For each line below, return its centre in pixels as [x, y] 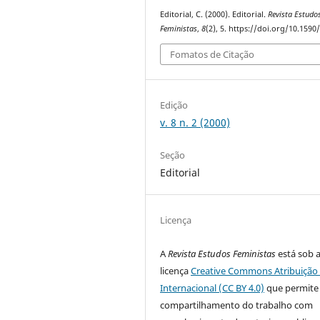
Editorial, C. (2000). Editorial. [214, 15]
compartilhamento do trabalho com [237, 305]
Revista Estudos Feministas [222, 253]
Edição [174, 105]
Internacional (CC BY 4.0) [212, 287]
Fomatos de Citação [212, 54]
